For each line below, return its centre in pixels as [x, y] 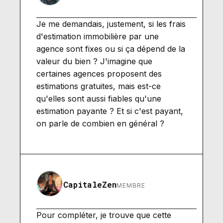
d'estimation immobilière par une [98, 36]
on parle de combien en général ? [100, 123]
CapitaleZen [90, 184]
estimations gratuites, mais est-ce [99, 86]
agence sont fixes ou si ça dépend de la [111, 49]
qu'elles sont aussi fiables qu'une [99, 98]
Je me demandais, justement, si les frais [111, 24]
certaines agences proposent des [99, 73]
